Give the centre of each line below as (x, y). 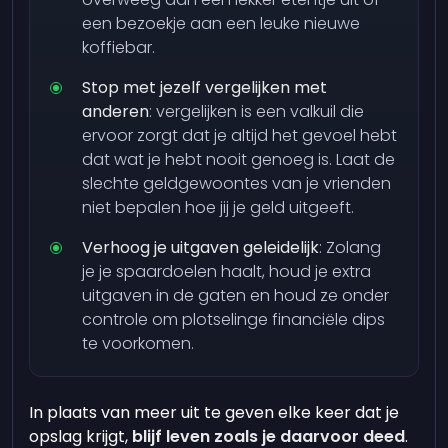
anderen (116, 111)
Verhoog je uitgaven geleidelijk (201, 247)
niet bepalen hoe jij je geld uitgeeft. (220, 207)
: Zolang (350, 247)
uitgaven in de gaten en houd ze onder (236, 295)
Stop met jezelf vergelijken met (205, 87)
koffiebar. (121, 47)
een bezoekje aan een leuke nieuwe (221, 23)
